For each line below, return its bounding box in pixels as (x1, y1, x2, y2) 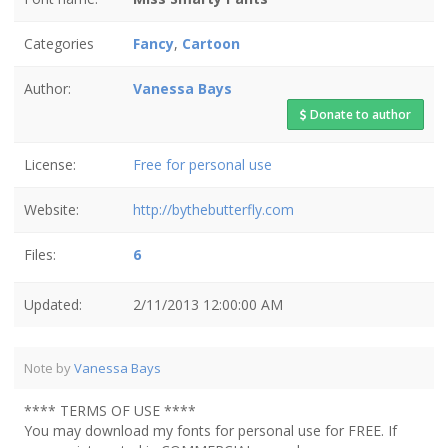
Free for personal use (133, 155, 272, 174)
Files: (24, 245, 56, 264)
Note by (24, 359, 74, 377)
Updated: (24, 295, 82, 314)
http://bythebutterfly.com (133, 200, 294, 219)
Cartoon (182, 34, 240, 53)
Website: (24, 200, 79, 219)
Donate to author (307, 106, 411, 123)
